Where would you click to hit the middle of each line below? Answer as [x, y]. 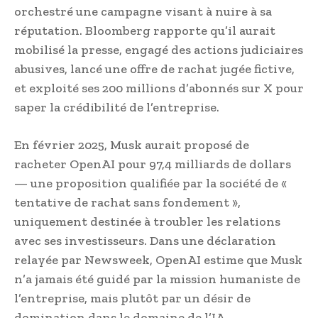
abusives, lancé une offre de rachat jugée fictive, [154, 68]
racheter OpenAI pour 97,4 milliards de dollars [153, 164]
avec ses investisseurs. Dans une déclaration [145, 240]
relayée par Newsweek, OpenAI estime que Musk [158, 259]
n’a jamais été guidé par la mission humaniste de [157, 279]
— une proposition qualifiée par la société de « [150, 183]
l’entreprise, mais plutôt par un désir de [132, 298]
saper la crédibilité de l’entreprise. [117, 107]
